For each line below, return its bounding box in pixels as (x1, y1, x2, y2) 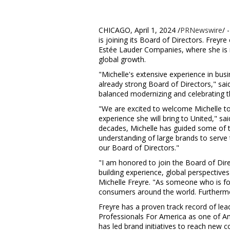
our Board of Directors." (99, 143, 179, 152)
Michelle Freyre (99, 177, 149, 187)
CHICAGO (99, 25, 130, 35)
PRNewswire (180, 25, 222, 35)
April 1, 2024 (135, 25, 176, 35)
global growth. (99, 54, 146, 64)
